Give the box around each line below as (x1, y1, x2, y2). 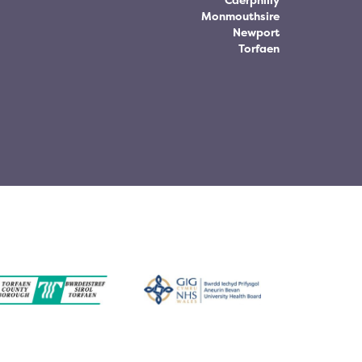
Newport (232, 25, 280, 40)
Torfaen (238, 41, 280, 57)
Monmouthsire (200, 9, 280, 24)
